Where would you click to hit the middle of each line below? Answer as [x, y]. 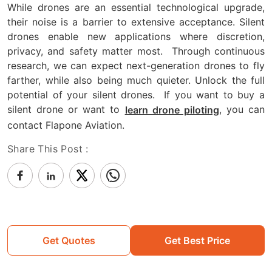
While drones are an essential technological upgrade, [136, 8]
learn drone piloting [172, 110]
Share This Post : [48, 148]
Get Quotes [69, 240]
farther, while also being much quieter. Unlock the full [136, 80]
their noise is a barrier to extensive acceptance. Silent [136, 22]
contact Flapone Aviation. [66, 125]
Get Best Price [198, 240]
